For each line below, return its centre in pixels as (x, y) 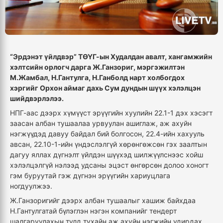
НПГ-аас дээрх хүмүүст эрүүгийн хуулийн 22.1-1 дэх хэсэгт (111, 113)
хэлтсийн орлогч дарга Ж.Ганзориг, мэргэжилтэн (97, 67)
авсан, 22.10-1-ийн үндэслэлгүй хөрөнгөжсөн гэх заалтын (109, 144)
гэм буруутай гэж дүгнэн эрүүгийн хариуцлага (90, 176)
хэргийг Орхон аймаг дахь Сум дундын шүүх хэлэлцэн (105, 88)
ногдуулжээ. (31, 186)
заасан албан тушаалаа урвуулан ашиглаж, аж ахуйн (101, 123)
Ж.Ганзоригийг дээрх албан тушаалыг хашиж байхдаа (103, 201)
